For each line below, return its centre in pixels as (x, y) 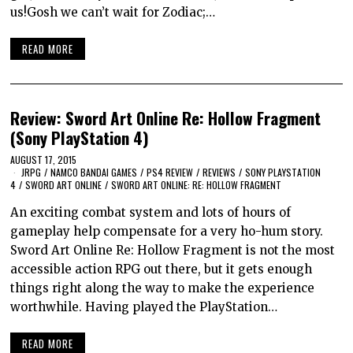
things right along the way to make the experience (163, 288)
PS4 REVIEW (170, 173)
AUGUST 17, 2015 (44, 160)
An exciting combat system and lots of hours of (151, 213)
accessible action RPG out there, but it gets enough (162, 269)
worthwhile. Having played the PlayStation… (144, 307)
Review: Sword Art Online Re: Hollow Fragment (166, 117)
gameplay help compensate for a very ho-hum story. (167, 232)
